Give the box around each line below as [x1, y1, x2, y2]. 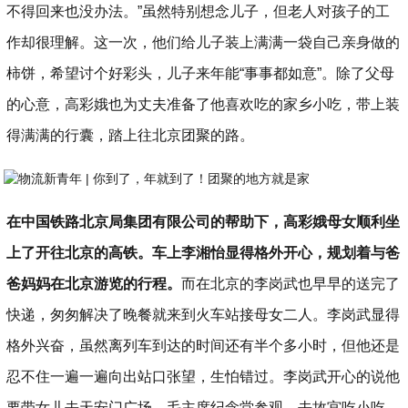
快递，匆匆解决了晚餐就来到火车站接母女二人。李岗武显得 [6, 307, 401, 322]
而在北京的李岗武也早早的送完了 [181, 276, 401, 291]
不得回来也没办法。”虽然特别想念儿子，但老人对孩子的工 [6, 4, 391, 19]
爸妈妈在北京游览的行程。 [6, 276, 182, 291]
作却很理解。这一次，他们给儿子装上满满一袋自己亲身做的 [6, 35, 401, 50]
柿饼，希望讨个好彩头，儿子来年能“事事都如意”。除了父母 [6, 66, 395, 81]
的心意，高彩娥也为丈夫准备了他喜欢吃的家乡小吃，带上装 [6, 97, 401, 112]
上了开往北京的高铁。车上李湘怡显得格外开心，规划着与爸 [6, 245, 401, 260]
